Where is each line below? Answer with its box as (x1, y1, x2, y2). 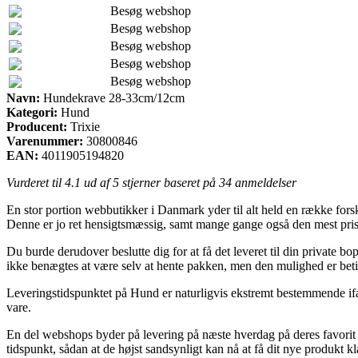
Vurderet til (6, 175, 65, 189)
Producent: (6, 119, 67, 133)
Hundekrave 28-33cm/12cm (40, 90, 185, 105)
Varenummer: (6, 133, 83, 148)
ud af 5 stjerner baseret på (81, 175, 219, 189)
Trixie (70, 119, 100, 133)
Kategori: (6, 105, 58, 119)
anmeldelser (232, 175, 296, 189)
